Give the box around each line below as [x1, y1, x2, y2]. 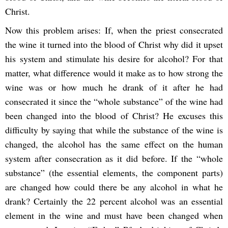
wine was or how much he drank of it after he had [5, 81, 223, 94]
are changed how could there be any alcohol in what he [5, 181, 223, 193]
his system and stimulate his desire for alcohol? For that [5, 52, 223, 65]
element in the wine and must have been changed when [5, 209, 223, 222]
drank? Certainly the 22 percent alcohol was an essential [5, 195, 223, 208]
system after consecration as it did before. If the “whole [5, 152, 223, 165]
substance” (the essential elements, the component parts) [5, 166, 223, 179]
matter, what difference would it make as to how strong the [5, 67, 223, 79]
